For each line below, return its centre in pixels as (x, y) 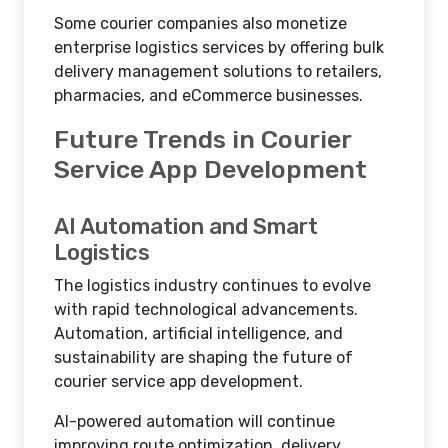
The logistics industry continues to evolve (212, 285)
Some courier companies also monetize (200, 23)
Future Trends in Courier (202, 139)
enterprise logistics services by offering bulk (219, 47)
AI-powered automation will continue (194, 421)
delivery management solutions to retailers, (218, 71)
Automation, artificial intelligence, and (198, 333)
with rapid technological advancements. (206, 309)
